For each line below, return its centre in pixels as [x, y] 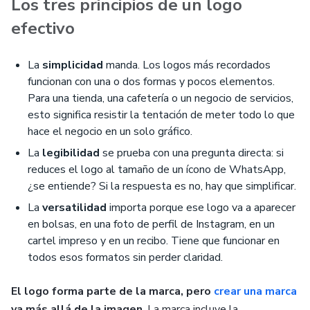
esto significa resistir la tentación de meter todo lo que [161, 115]
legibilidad [71, 153]
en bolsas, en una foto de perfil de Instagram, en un [151, 225]
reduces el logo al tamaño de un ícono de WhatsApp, [157, 170]
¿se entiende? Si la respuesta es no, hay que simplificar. [162, 186]
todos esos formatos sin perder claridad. [125, 258]
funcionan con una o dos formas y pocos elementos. [151, 82]
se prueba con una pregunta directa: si [192, 153]
